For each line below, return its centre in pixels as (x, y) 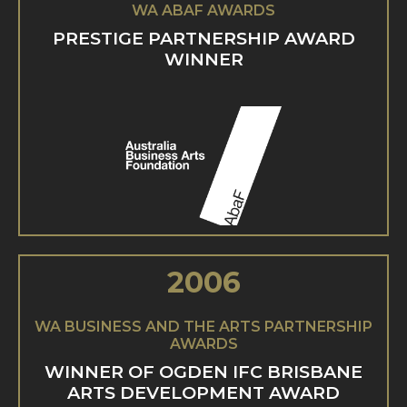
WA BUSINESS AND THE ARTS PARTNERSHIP (203, 326)
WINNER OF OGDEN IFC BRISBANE (203, 371)
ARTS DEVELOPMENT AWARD (203, 392)
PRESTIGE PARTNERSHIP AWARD (203, 38)
